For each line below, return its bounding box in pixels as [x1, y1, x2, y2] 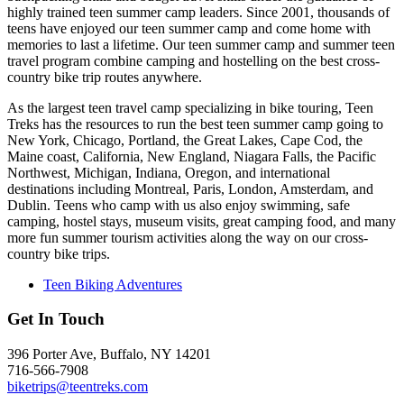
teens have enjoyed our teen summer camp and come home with [7, 20, 371, 36]
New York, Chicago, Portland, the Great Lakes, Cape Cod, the [7, 132, 363, 148]
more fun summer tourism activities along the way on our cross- [7, 229, 368, 245]
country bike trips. [7, 245, 110, 262]
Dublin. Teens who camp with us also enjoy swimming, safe [7, 197, 350, 213]
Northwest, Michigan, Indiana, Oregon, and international [7, 164, 330, 180]
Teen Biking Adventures [43, 276, 182, 292]
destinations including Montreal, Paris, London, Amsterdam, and [7, 180, 373, 197]
